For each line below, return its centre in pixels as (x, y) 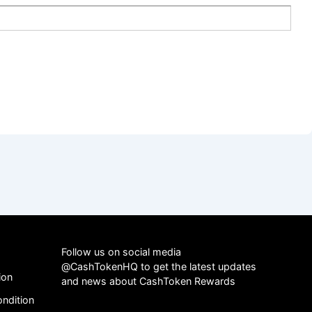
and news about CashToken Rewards (149, 281)
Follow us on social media (122, 252)
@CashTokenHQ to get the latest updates (159, 267)
